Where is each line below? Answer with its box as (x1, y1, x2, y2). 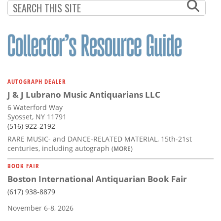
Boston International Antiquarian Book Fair (7, 173, 187, 184)
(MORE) (111, 144, 133, 152)
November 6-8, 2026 (7, 203, 74, 213)
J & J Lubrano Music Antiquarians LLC (7, 88, 160, 100)
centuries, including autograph (7, 143, 111, 153)
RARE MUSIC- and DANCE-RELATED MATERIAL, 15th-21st (7, 134, 192, 144)
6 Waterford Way (7, 102, 63, 112)
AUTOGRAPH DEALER (7, 76, 66, 86)
